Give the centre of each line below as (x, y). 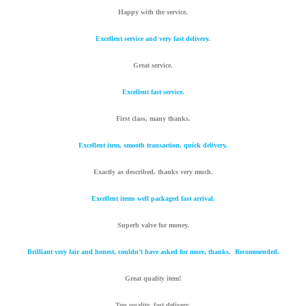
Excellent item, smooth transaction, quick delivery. (153, 145)
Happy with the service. (153, 12)
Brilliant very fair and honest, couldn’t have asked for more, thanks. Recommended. (153, 252)
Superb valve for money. (153, 225)
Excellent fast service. (153, 92)
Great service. (153, 66)
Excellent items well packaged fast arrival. (153, 199)
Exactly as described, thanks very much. (153, 172)
